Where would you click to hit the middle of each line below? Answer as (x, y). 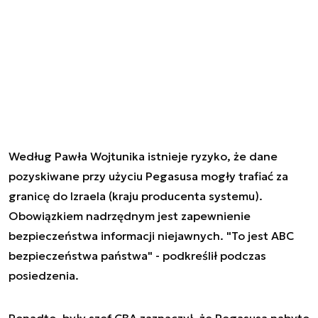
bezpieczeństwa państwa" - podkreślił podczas (137, 255)
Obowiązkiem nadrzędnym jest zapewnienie (130, 215)
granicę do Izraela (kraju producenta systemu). (136, 196)
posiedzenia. (44, 275)
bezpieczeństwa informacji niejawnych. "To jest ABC (151, 235)
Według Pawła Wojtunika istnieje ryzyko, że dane (143, 156)
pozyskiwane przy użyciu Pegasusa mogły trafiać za (148, 176)
